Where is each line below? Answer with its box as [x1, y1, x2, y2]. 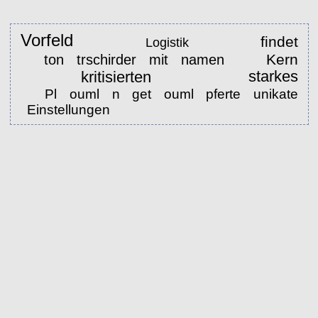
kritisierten [80, 68, 151, 86]
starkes [248, 67, 298, 86]
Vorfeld [20, 31, 73, 50]
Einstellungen [26, 102, 114, 117]
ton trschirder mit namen [43, 51, 224, 67]
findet [260, 33, 298, 50]
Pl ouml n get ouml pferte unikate [45, 86, 299, 102]
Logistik [145, 34, 189, 50]
